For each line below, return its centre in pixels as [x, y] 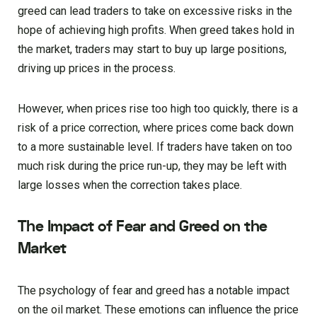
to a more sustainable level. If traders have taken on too [155, 147]
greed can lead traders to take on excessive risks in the [155, 11]
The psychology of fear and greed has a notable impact [154, 291]
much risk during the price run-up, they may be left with [152, 166]
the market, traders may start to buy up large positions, [152, 50]
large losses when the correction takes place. [130, 185]
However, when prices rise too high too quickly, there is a [158, 109]
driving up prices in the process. [97, 69]
